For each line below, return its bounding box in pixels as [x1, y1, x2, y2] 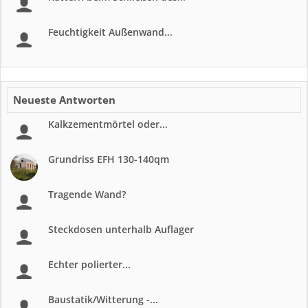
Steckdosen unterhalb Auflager [48, 223, 194, 236]
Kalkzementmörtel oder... [48, 118, 168, 131]
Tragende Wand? [48, 188, 126, 201]
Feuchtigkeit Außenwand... [48, 25, 173, 38]
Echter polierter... [48, 258, 131, 271]
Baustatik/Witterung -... [48, 293, 158, 306]
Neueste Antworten [13, 93, 115, 107]
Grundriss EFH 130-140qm [48, 153, 169, 166]
